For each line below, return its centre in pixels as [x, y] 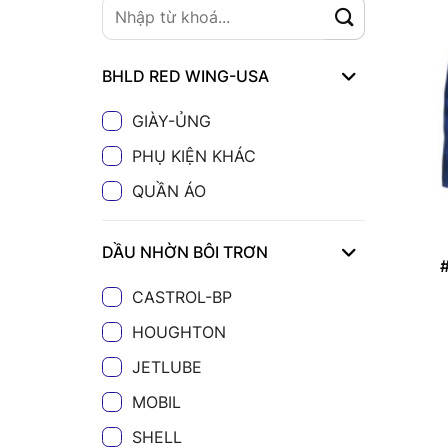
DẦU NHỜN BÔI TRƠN [185, 252]
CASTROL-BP [182, 296]
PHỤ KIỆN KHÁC [194, 155]
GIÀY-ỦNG [171, 120]
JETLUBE [167, 366]
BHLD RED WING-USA [185, 76]
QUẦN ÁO [169, 190]
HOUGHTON [179, 331]
